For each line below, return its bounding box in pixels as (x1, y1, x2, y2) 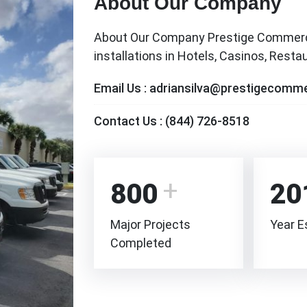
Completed (110, 236, 172, 251)
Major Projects (110, 217, 191, 232)
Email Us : (94, 81, 150, 96)
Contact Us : (94, 114, 166, 129)
